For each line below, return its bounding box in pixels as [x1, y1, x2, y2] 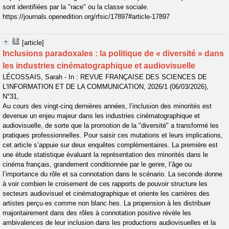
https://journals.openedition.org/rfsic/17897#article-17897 [3, 13, 170, 20]
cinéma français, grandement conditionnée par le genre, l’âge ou [3, 161, 192, 168]
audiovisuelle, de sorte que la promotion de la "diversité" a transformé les [3, 122, 219, 129]
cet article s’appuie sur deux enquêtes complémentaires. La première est [3, 141, 218, 149]
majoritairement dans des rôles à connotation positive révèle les [3, 209, 191, 217]
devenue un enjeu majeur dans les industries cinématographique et [3, 112, 200, 120]
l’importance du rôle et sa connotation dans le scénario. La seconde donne [3, 170, 222, 178]
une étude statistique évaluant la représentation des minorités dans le [3, 151, 208, 158]
